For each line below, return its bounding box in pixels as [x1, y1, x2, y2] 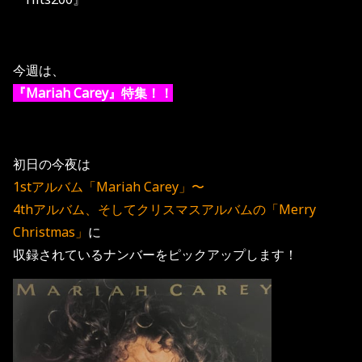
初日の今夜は [13, 154, 90, 173]
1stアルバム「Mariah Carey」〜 [13, 177, 204, 196]
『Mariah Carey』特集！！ [13, 83, 173, 102]
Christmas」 [13, 222, 88, 241]
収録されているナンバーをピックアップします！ [13, 245, 297, 263]
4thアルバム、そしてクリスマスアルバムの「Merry [13, 200, 316, 218]
